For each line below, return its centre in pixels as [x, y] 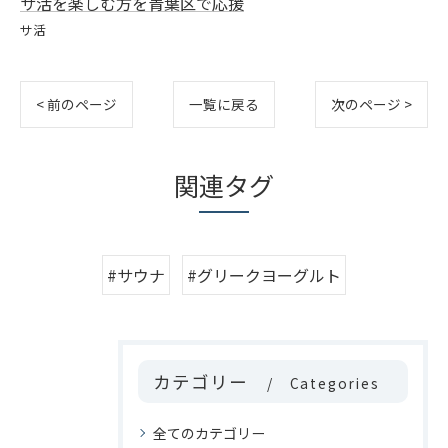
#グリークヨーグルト [264, 275]
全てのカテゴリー [209, 433]
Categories [334, 383]
